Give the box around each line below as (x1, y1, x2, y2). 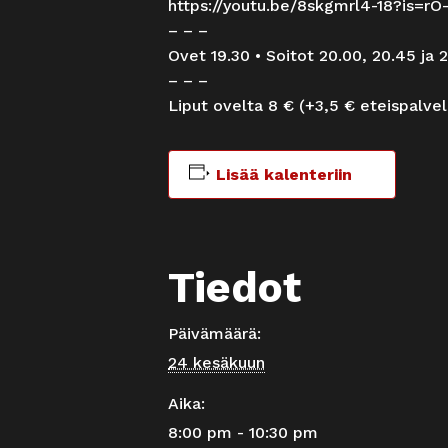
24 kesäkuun (168, 352, 265, 372)
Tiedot (168, 262, 301, 312)
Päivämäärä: (168, 323, 261, 343)
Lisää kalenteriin (215, 164, 352, 184)
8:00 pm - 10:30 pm (168, 422, 318, 442)
